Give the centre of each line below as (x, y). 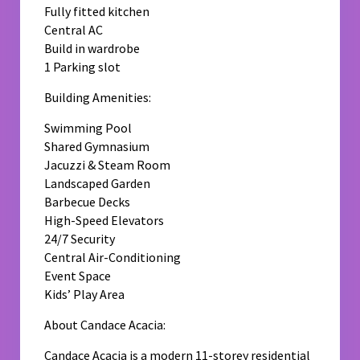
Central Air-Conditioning (113, 258)
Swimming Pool (88, 128)
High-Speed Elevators (104, 221)
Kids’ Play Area (85, 295)
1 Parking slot (83, 67)
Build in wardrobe (92, 49)
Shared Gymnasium (97, 147)
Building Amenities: (98, 98)
